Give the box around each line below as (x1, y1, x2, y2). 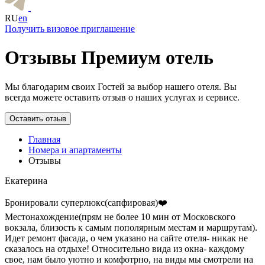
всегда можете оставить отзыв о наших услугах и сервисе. (5, 92, 240, 102)
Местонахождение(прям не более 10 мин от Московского (5, 211, 235, 222)
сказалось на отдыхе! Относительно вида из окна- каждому (5, 243, 244, 254)
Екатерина (5, 175, 47, 186)
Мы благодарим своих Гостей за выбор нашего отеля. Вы (5, 81, 237, 92)
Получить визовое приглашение (5, 24, 135, 34)
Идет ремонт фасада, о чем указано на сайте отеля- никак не (5, 232, 248, 243)
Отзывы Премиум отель (5, 47, 214, 69)
